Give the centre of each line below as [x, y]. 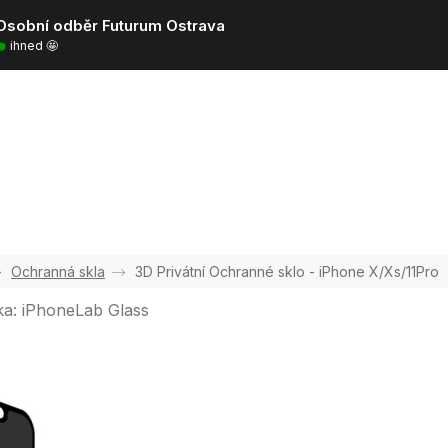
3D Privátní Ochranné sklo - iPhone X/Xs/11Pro [287, 271]
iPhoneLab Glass [86, 310]
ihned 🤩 [34, 45]
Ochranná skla [58, 271]
